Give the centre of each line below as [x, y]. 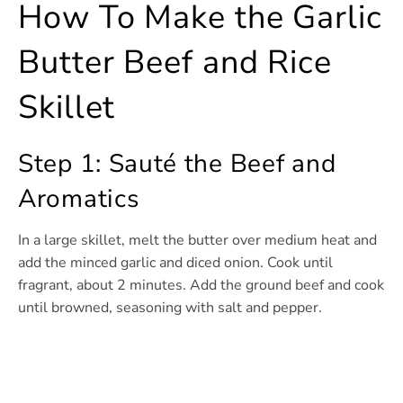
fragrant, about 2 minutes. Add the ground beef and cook [201, 286]
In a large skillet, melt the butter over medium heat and [197, 241]
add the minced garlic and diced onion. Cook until [175, 263]
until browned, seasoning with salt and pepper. [170, 308]
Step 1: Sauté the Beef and [177, 164]
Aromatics [79, 199]
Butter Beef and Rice [175, 63]
